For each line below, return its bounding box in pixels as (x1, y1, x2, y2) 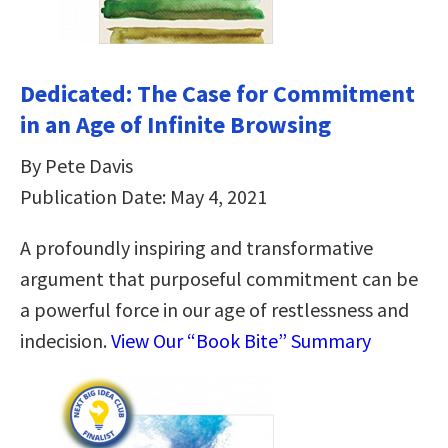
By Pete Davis (20, 152, 133, 178)
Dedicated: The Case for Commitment (20, 77, 415, 109)
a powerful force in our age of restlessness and (20, 296, 409, 322)
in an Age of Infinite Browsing (20, 108, 331, 140)
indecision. (20, 327, 111, 353)
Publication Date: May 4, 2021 (20, 183, 267, 209)
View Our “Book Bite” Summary (111, 327, 371, 353)
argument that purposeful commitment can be (20, 265, 418, 291)
